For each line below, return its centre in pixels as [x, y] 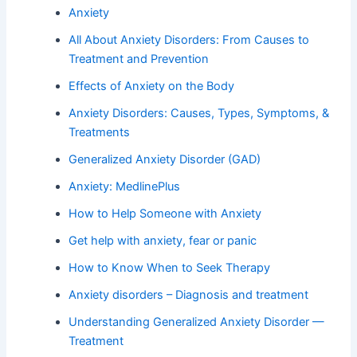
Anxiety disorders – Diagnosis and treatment [189, 295]
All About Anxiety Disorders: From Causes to [189, 40]
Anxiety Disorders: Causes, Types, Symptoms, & [199, 114]
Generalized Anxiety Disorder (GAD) [165, 160]
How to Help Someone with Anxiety [165, 214]
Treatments [100, 133]
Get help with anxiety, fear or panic [163, 241]
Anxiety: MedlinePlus [125, 187]
